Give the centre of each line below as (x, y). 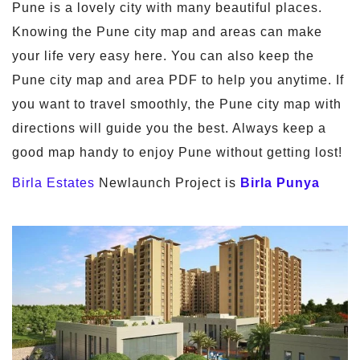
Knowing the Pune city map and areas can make (167, 32)
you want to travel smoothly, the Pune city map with (177, 104)
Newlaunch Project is (168, 183)
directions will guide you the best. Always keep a (169, 129)
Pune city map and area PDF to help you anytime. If (178, 80)
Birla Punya (280, 183)
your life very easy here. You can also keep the (163, 56)
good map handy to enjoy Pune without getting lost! (177, 153)
